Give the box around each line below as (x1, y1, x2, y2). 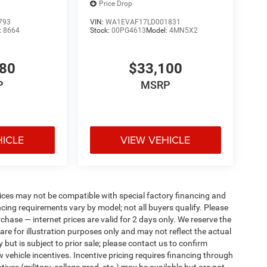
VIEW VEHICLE (120, 132, 191, 147)
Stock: (89, 26, 111, 35)
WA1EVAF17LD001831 (105, 17, 181, 26)
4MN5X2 (169, 26, 198, 35)
